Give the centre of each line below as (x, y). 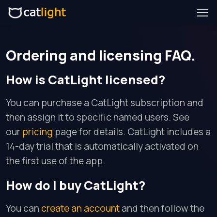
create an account (80, 208)
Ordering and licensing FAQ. (101, 55)
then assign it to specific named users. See (98, 117)
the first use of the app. (55, 161)
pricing (38, 132)
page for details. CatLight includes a (132, 132)
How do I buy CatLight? (76, 185)
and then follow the (162, 208)
